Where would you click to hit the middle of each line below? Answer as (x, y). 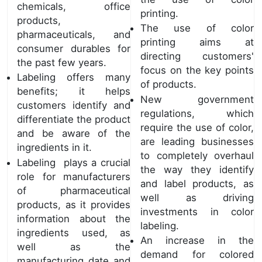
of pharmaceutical (74, 190)
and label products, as (197, 183)
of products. (170, 85)
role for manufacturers (74, 176)
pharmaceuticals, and (74, 34)
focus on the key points (197, 70)
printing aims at (197, 42)
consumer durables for (74, 48)
